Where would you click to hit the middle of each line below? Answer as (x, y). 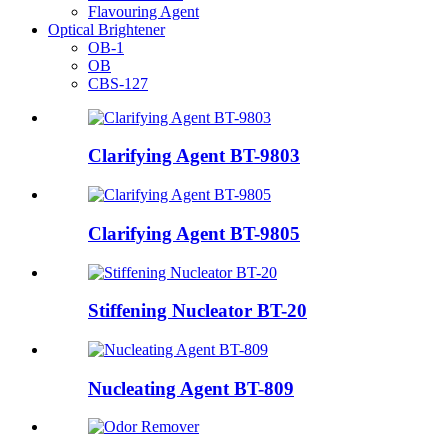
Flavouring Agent (143, 11)
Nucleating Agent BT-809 (191, 388)
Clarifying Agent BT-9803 (194, 156)
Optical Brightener (106, 29)
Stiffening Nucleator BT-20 (197, 311)
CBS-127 (118, 83)
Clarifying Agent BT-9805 (194, 233)
